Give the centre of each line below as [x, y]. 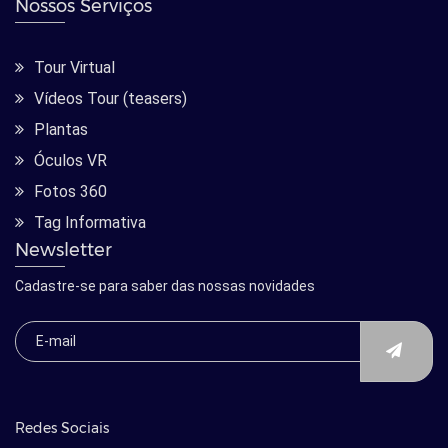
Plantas [61, 130]
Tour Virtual [74, 68]
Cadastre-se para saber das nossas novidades [165, 286]
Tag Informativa [90, 223]
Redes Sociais [62, 428]
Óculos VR [70, 161]
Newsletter [63, 250]
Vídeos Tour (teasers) [110, 99]
